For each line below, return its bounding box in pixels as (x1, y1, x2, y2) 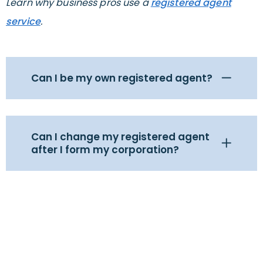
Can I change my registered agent (31, 130, 210, 144)
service (6, 15, 41, 29)
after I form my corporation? (31, 143, 179, 157)
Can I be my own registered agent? (31, 71, 213, 86)
